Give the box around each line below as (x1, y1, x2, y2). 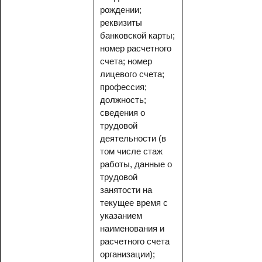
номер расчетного (100, 43, 171, 53)
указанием (100, 211, 142, 220)
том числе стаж (100, 146, 163, 156)
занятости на (100, 185, 152, 195)
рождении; (100, 5, 142, 15)
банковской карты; (100, 30, 175, 40)
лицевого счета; (100, 69, 164, 79)
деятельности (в (100, 133, 166, 143)
